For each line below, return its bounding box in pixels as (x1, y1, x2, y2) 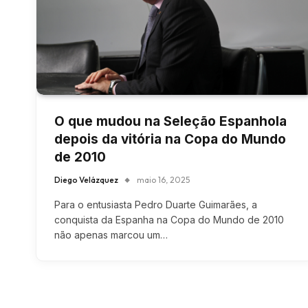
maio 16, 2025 (137, 175, 190, 186)
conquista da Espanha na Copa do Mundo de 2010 (54, 214, 284, 226)
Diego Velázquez (54, 175, 118, 186)
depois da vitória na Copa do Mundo (54, 131, 286, 148)
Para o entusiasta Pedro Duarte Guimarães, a (54, 199, 257, 211)
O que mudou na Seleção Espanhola (54, 113, 287, 130)
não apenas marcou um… (54, 229, 168, 241)
